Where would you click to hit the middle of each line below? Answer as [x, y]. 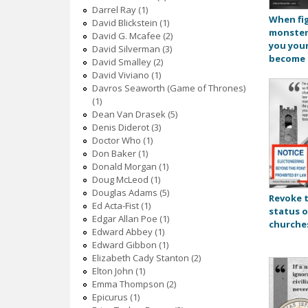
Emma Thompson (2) [134, 284]
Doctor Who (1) [122, 141]
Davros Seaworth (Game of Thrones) [168, 88]
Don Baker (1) [120, 154]
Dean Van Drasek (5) [134, 114]
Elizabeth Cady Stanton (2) [146, 258]
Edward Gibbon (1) [130, 245]
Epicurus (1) [115, 297]
